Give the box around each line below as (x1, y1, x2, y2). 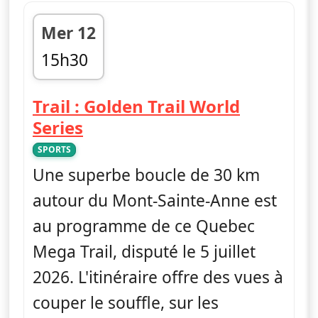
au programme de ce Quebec (33, 214, 255, 237)
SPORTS (38, 143, 71, 155)
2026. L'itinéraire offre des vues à (33, 265, 283, 288)
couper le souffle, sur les (33, 291, 219, 314)
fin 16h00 (40, 73, 111, 96)
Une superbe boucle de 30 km (33, 163, 260, 186)
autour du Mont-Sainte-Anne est (33, 189, 277, 212)
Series (33, 115, 83, 139)
